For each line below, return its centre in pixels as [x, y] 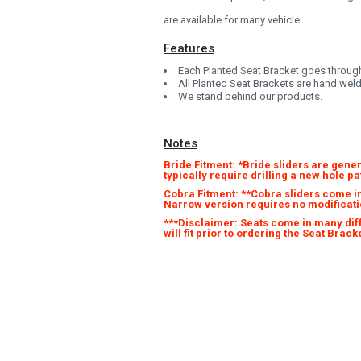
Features [189, 49]
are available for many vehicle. [233, 20]
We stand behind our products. [250, 97]
